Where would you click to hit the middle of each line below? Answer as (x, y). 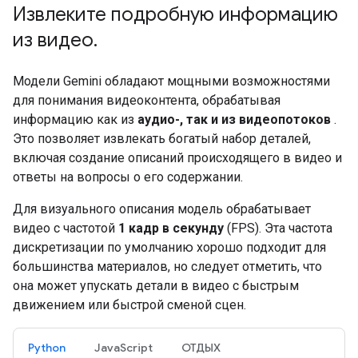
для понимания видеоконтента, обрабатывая (147, 100)
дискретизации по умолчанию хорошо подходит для (169, 247)
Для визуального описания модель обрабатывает (162, 209)
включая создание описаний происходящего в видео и (177, 158)
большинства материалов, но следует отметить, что (167, 267)
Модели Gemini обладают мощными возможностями (171, 81)
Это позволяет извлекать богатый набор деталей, (162, 139)
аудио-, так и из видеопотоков (234, 119)
